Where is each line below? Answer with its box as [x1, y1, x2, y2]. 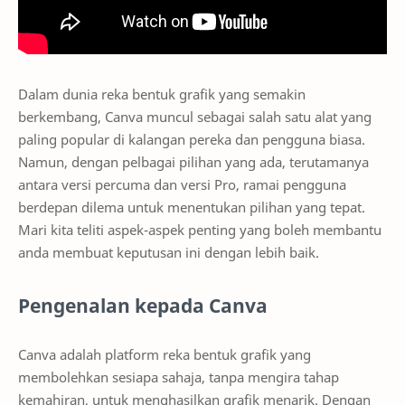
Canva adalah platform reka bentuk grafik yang [18, 344, 311, 363]
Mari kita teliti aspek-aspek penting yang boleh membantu [18, 221, 381, 239]
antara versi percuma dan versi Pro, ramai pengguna [18, 175, 346, 193]
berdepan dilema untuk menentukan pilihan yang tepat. [18, 198, 365, 216]
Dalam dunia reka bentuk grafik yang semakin [18, 85, 306, 103]
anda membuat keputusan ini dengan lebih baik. [18, 243, 319, 261]
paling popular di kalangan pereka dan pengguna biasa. [18, 130, 365, 148]
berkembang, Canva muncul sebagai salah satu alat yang [18, 108, 372, 126]
